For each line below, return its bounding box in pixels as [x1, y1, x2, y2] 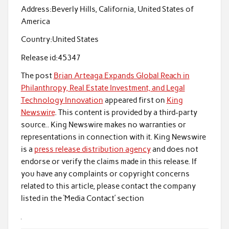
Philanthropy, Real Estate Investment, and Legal [20, 83, 185, 93]
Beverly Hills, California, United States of [51, 5, 194, 14]
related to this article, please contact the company [20, 181, 196, 191]
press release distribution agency [34, 145, 151, 154]
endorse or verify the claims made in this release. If [20, 157, 197, 167]
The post [20, 71, 54, 81]
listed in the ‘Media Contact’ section [20, 194, 144, 203]
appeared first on [103, 96, 167, 105]
